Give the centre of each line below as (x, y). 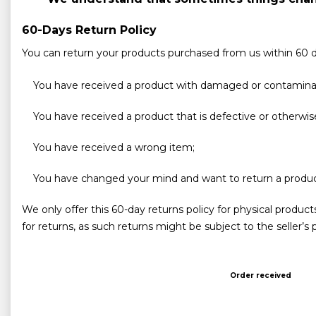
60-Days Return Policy (89, 30)
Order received (261, 275)
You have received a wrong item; (114, 147)
